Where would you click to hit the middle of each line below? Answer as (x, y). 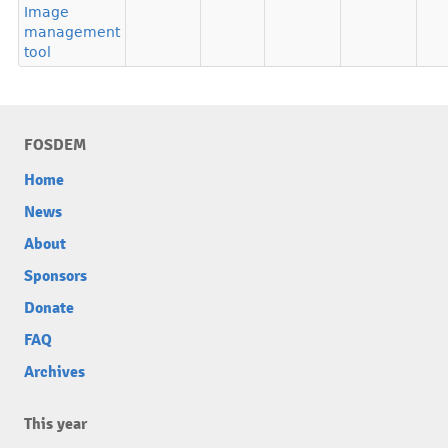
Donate (49, 308)
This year (55, 424)
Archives (54, 372)
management (72, 32)
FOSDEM (55, 145)
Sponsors (55, 276)
